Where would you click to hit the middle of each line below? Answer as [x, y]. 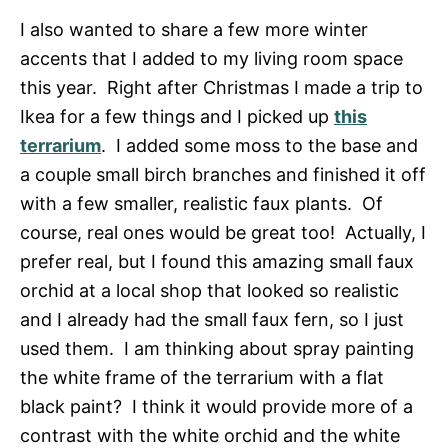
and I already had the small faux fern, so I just [212, 319]
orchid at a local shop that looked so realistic [209, 290]
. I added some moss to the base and [259, 145]
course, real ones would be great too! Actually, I [223, 232]
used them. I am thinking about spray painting [217, 348]
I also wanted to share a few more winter [194, 29]
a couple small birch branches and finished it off [223, 174]
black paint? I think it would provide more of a [216, 406]
